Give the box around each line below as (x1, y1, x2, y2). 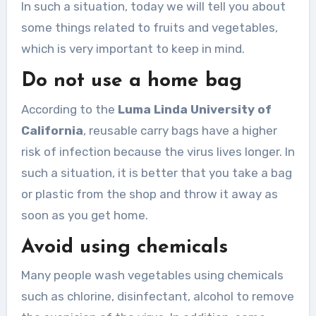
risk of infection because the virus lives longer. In (20, 144, 295, 159)
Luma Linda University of (117, 102, 272, 116)
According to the (20, 102, 118, 116)
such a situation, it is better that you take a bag (20, 165, 292, 180)
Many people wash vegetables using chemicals (20, 268, 284, 283)
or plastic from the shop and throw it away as (20, 186, 278, 201)
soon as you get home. (20, 207, 148, 222)
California (20, 123, 83, 138)
